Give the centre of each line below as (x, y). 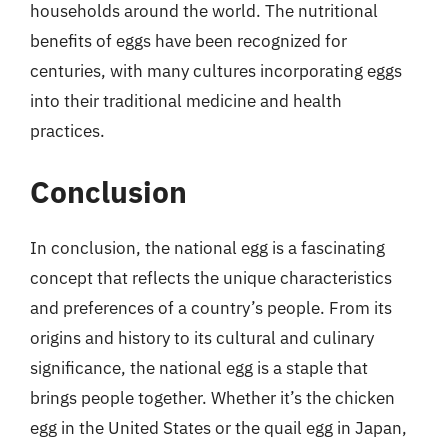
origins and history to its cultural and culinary (202, 338)
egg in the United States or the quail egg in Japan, (218, 428)
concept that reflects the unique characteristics (211, 278)
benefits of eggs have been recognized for (188, 40)
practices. (67, 130)
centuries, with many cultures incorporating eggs (216, 70)
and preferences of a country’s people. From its (211, 308)
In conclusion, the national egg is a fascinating (207, 248)
